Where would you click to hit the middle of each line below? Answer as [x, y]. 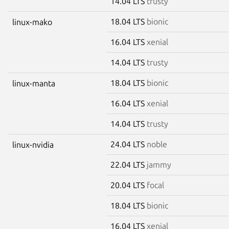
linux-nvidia [33, 144]
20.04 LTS [129, 185]
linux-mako [32, 22]
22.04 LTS [129, 164]
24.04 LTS [129, 144]
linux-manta [34, 83]
